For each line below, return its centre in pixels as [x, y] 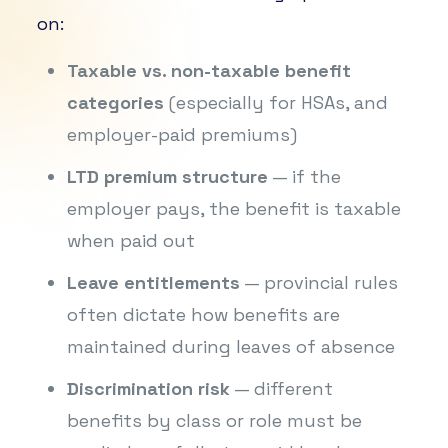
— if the [304, 176]
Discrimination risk [148, 388]
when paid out [130, 240]
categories [115, 102]
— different [281, 388]
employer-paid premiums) [181, 134]
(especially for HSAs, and [275, 102]
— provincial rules [318, 282]
